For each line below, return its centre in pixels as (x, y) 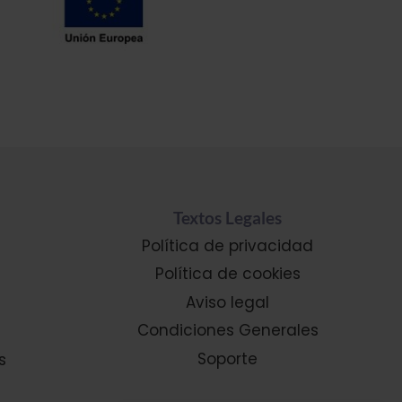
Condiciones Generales (227, 331)
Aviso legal (228, 302)
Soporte (228, 358)
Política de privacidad (228, 245)
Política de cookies (227, 274)
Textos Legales (228, 218)
